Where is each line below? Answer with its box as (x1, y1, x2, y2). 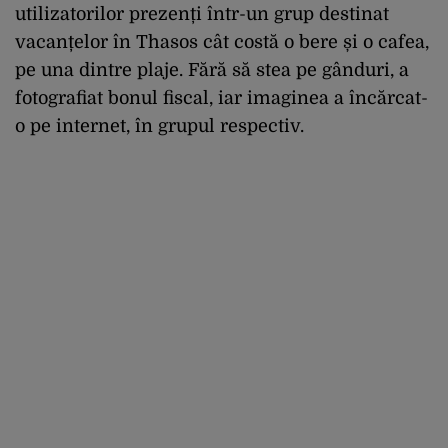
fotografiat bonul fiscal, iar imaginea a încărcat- (15, 87, 428, 108)
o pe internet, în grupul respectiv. (15, 115, 304, 136)
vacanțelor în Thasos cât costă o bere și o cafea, (15, 31, 429, 52)
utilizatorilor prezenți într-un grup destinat (15, 3, 389, 24)
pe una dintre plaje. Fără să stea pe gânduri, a (15, 59, 409, 80)
